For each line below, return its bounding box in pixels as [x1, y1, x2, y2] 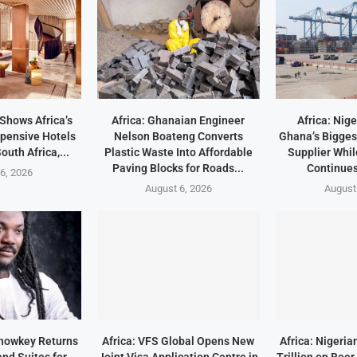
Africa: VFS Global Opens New [102, 335, 255, 348]
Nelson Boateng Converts [113, 129, 243, 143]
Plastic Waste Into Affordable [104, 145, 253, 159]
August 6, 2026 [144, 182, 212, 194]
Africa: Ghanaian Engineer [112, 113, 245, 127]
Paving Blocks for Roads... [112, 161, 245, 175]
